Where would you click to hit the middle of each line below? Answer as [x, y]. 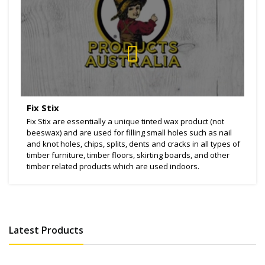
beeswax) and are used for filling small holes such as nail [129, 132]
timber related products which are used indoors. [113, 166]
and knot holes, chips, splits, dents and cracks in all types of [133, 143]
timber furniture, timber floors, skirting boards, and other [128, 155]
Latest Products [46, 230]
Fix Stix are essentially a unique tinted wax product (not [125, 121]
